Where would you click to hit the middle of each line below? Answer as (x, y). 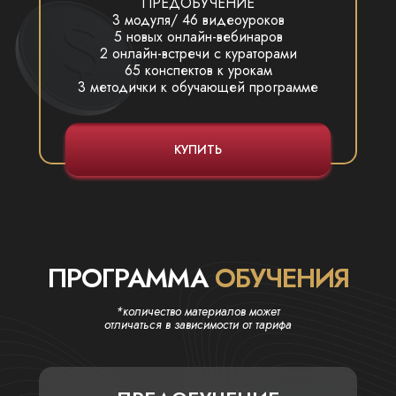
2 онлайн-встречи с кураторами (198, 53)
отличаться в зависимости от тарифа (198, 324)
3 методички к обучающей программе (198, 87)
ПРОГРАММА (127, 278)
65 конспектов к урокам (198, 70)
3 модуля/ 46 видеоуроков (198, 20)
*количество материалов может (198, 311)
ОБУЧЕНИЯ (282, 278)
